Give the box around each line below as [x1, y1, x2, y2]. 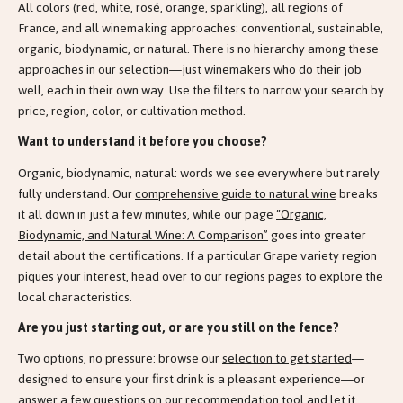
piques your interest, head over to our [18, 264, 225, 289]
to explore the [302, 264, 383, 289]
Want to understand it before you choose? [18, 130, 267, 155]
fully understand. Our [18, 181, 135, 206]
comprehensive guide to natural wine [135, 181, 336, 206]
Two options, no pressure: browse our [18, 346, 222, 371]
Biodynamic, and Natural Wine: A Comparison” [18, 222, 268, 247]
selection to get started [222, 346, 352, 371]
